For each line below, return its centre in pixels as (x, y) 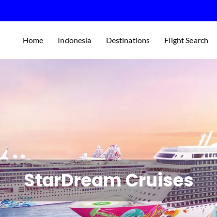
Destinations (128, 40)
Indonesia (75, 40)
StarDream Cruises (108, 180)
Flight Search (186, 40)
